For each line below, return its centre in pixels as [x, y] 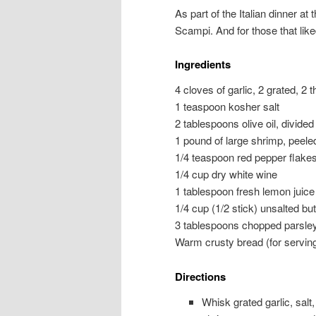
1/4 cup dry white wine [226, 174]
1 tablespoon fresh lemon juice [245, 191]
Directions [200, 276]
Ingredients [203, 65]
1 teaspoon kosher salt [227, 107]
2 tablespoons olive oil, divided [244, 123]
